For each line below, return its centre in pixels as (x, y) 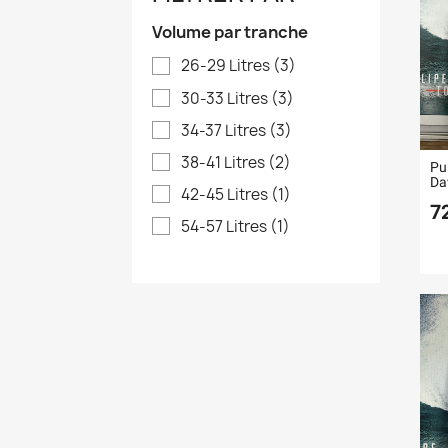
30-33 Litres (226, 98)
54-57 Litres (225, 226)
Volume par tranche (230, 32)
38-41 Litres (224, 162)
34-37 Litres (225, 130)
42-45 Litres (226, 194)
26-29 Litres (227, 66)
